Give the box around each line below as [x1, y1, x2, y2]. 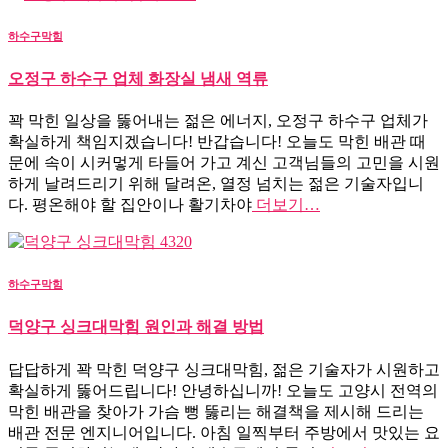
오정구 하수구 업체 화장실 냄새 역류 [8, 70, 268, 88]
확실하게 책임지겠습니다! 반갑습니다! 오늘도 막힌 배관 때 [8, 133, 426, 151]
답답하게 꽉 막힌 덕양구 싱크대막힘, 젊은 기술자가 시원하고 [8, 360, 440, 378]
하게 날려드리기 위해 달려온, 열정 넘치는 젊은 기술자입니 [8, 175, 424, 193]
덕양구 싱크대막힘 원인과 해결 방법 [8, 318, 264, 336]
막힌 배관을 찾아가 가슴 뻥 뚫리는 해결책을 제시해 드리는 [8, 402, 424, 420]
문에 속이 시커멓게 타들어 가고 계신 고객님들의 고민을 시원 [8, 154, 440, 172]
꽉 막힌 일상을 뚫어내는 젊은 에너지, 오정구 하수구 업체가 [8, 112, 428, 130]
